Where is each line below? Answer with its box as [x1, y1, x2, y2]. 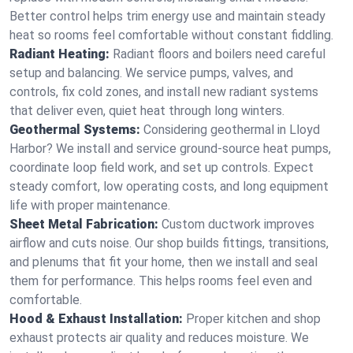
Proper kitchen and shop [186, 311, 321, 326]
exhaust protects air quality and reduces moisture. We [9, 330, 309, 345]
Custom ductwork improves [162, 217, 314, 232]
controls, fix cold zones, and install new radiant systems [9, 84, 318, 99]
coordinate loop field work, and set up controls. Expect [9, 160, 314, 175]
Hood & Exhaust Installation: [9, 311, 183, 326]
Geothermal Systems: [9, 122, 140, 137]
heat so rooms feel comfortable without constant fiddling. [9, 28, 333, 43]
